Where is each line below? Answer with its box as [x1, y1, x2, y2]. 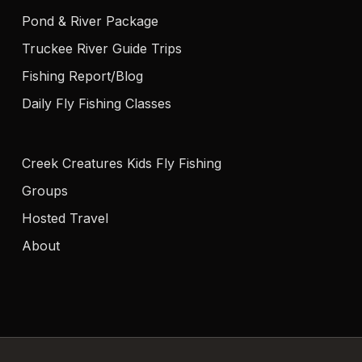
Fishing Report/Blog [21, 68, 143, 84]
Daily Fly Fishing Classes [21, 95, 171, 112]
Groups [21, 183, 68, 199]
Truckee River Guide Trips [21, 40, 182, 57]
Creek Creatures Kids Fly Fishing [21, 155, 221, 171]
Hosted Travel [21, 210, 108, 226]
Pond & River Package [21, 13, 158, 29]
